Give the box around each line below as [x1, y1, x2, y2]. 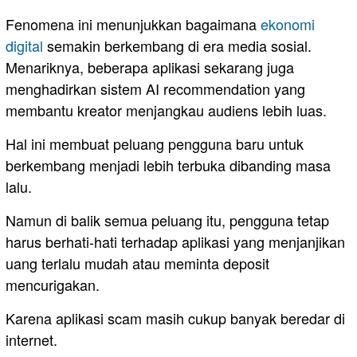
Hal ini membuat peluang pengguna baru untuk [6, 132, 304, 154]
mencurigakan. [6, 273, 100, 295]
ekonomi [261, 13, 315, 34]
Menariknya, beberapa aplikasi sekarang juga [6, 56, 294, 77]
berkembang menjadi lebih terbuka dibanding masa [6, 154, 331, 175]
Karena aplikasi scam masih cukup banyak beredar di [6, 307, 345, 328]
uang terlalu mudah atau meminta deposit [6, 252, 269, 273]
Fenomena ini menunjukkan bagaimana [6, 13, 261, 34]
